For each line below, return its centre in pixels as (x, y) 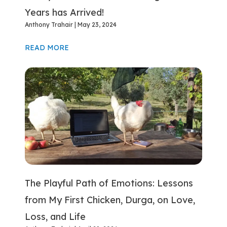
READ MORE (47, 47)
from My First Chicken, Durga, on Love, (110, 200)
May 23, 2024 (97, 24)
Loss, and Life (55, 217)
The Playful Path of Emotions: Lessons (109, 183)
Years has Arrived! (65, 12)
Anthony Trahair (50, 24)
